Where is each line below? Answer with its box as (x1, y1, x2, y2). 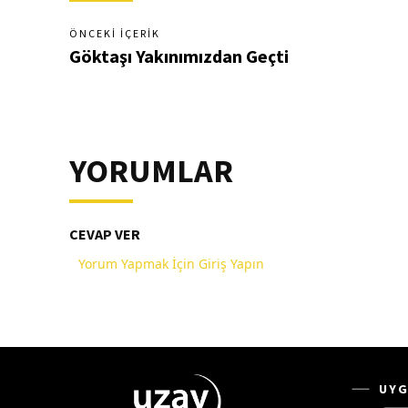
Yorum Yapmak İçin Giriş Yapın (78, 255, 264, 272)
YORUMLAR (69, 150, 233, 191)
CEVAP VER (69, 225, 140, 243)
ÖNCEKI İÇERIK (69, 26, 160, 40)
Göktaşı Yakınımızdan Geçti (69, 45, 289, 67)
